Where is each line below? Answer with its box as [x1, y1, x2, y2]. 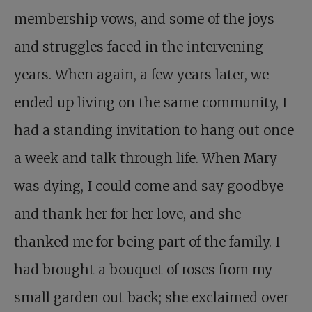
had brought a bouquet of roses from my [14, 260, 272, 278]
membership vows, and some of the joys [14, 10, 274, 27]
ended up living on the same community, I [14, 93, 287, 111]
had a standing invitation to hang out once [14, 121, 294, 139]
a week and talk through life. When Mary [14, 149, 277, 166]
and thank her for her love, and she [14, 205, 241, 222]
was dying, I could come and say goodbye [14, 177, 283, 194]
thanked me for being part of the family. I [14, 233, 280, 250]
